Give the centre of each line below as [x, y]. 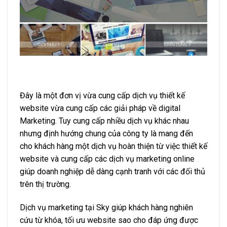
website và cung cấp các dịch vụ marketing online [107, 159]
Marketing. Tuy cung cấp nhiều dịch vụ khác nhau [104, 121]
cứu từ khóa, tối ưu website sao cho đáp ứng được [109, 220]
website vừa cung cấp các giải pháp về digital [100, 108]
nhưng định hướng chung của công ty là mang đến [106, 134]
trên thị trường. [45, 184]
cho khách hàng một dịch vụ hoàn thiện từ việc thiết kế [113, 146]
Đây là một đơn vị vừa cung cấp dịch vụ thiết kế [102, 96]
